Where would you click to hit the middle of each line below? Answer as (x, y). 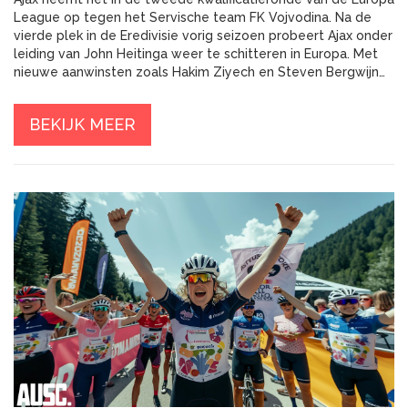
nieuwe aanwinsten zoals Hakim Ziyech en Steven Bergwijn (196, 72)
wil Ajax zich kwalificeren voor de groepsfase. (153, 91)
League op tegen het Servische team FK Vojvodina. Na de (193, 18)
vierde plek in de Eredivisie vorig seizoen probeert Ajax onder (203, 36)
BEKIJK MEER (82, 125)
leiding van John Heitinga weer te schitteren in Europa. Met (196, 54)
